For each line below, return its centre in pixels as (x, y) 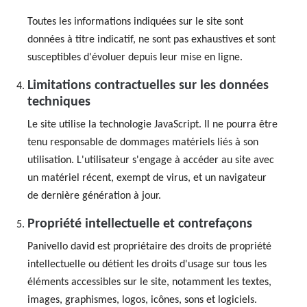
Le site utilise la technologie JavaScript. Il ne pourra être (152, 125)
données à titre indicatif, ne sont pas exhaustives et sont (151, 40)
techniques (59, 102)
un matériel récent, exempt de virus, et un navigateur (147, 178)
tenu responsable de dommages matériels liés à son (143, 143)
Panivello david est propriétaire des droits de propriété (149, 247)
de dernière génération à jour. (94, 196)
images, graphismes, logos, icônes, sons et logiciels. (142, 300)
